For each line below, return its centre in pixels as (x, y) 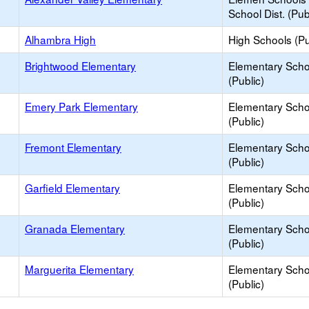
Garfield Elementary (72, 188)
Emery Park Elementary (81, 106)
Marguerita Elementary (79, 269)
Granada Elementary (75, 228)
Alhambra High (60, 39)
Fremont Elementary (73, 147)
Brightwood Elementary (80, 66)
